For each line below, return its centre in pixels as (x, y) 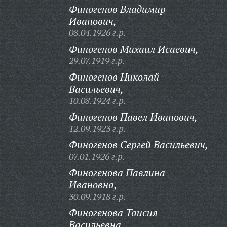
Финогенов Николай (114, 77)
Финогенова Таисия (113, 213)
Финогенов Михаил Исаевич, (134, 49)
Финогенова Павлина (117, 173)
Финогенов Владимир (117, 9)
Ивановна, (93, 185)
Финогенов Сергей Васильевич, (138, 145)
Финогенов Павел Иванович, (133, 117)
